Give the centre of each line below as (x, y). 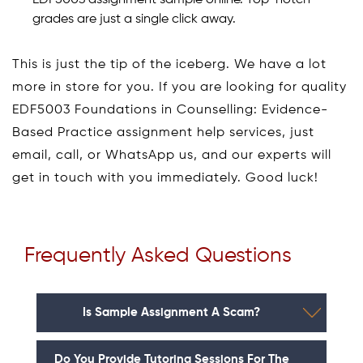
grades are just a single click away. (134, 19)
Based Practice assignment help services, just (163, 132)
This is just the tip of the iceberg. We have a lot (169, 64)
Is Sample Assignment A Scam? (171, 312)
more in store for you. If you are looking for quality (179, 87)
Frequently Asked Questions (158, 256)
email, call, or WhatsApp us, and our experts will (172, 155)
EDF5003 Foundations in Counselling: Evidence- (170, 110)
